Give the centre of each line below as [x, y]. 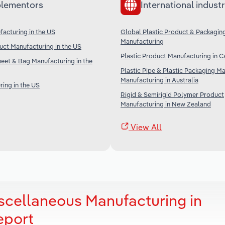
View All [145, 127]
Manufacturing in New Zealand [166, 104]
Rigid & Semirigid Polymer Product [172, 94]
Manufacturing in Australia [159, 80]
